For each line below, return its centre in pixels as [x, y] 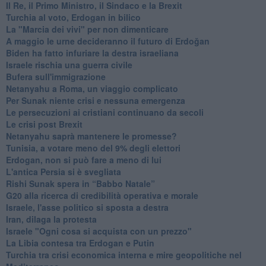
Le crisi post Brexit [44, 124]
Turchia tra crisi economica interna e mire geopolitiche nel [123, 254]
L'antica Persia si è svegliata [63, 171]
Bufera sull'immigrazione [56, 76]
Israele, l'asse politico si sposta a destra [87, 207]
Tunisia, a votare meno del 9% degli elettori [93, 148]
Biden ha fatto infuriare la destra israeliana [92, 53]
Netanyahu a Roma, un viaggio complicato [92, 88]
